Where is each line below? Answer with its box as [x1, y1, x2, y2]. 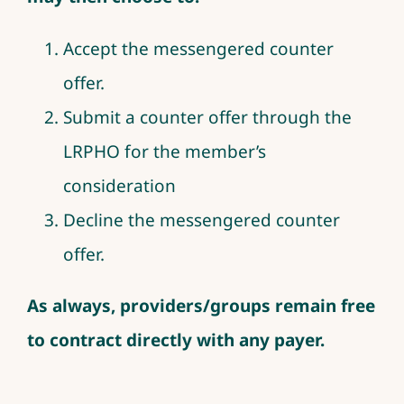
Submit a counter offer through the [62, 105, 352, 129]
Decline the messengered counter [62, 207, 340, 232]
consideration [62, 173, 176, 197]
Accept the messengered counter [62, 36, 334, 60]
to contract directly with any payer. [26, 327, 325, 352]
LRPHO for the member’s [62, 139, 266, 163]
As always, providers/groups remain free [26, 293, 375, 317]
